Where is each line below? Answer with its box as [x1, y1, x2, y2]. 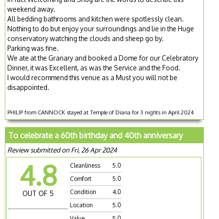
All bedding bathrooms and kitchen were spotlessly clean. [7, 14, 184, 23]
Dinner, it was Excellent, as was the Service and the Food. [7, 63, 181, 72]
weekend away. [7, 4, 56, 13]
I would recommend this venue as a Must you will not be [7, 73, 178, 82]
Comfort [70, 175, 92, 182]
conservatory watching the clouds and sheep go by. [7, 34, 164, 43]
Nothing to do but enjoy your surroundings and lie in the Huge [7, 24, 195, 33]
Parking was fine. [7, 44, 59, 52]
